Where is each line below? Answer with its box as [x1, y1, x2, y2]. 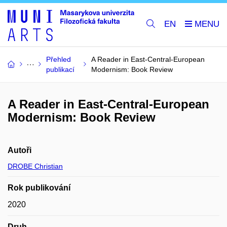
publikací [46, 65, 74, 73]
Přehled [46, 55, 71, 63]
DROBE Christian [8, 162, 63, 170]
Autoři [8, 145, 31, 155]
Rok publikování [8, 183, 70, 192]
